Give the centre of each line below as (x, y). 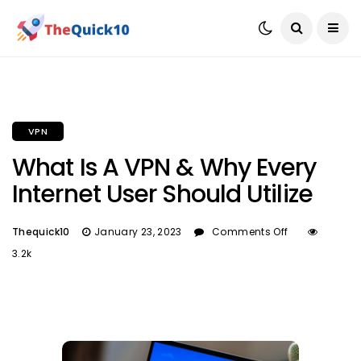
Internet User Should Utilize (165, 194)
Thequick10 (41, 232)
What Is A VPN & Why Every (164, 168)
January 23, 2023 (138, 232)
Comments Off (250, 232)
